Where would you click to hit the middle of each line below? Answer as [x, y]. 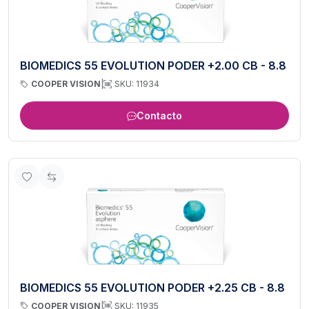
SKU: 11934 [137, 84]
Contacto [159, 116]
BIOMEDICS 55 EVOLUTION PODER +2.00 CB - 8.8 [153, 66]
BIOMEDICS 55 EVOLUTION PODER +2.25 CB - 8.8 [152, 287]
